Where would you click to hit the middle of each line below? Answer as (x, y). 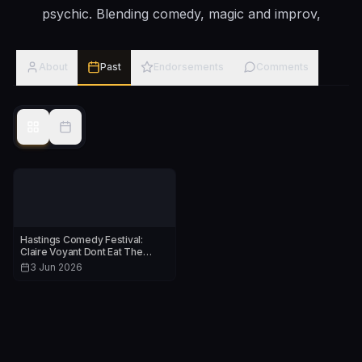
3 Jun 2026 (56, 267)
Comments (282, 67)
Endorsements (189, 67)
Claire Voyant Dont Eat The (82, 252)
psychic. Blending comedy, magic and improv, (181, 14)
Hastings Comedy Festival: (82, 240)
